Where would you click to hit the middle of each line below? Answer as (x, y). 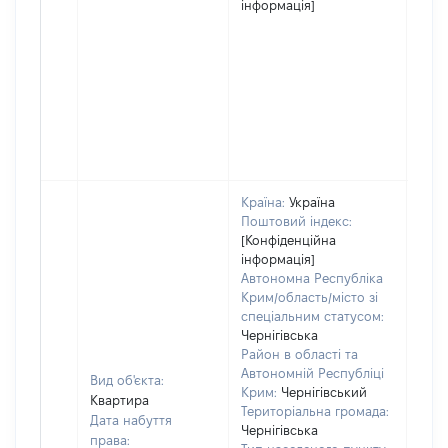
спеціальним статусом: (312, 316)
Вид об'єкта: (127, 380)
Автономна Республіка (312, 278)
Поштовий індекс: (296, 221)
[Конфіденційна (288, 240)
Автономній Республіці (312, 373)
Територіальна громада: (315, 411)
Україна (312, 202)
